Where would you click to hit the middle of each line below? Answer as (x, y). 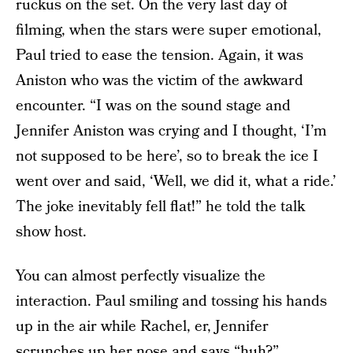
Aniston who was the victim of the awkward (160, 81)
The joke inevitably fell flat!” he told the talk (160, 207)
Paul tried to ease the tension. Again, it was (160, 56)
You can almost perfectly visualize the (141, 277)
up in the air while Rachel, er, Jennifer (142, 327)
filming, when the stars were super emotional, (169, 31)
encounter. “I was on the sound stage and (153, 106)
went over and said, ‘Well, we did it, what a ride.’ (176, 182)
